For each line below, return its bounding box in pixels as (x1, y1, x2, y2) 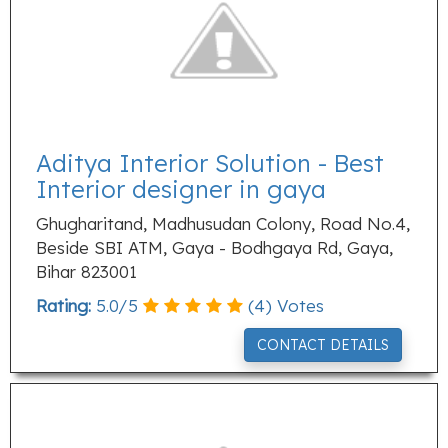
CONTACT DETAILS (257, 336, 389, 354)
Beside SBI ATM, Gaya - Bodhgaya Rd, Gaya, (36, 237, 393, 258)
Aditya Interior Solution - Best (36, 148, 384, 178)
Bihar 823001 (36, 261, 137, 282)
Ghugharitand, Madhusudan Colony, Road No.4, (36, 213, 410, 234)
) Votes (265, 295, 324, 316)
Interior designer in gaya (36, 174, 326, 204)
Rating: (36, 295, 91, 316)
